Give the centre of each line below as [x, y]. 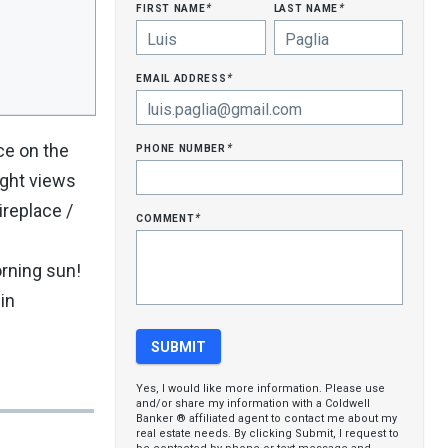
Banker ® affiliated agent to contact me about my [267, 418]
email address [183, 77]
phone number [183, 147]
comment [167, 217]
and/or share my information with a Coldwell [253, 403]
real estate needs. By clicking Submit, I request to [268, 433]
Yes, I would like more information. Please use [261, 388]
